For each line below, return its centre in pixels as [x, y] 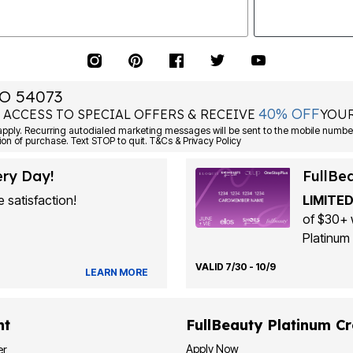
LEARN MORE [116, 272]
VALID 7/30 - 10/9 [235, 266]
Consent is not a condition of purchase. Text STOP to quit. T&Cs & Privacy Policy [185, 141]
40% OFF [290, 114]
